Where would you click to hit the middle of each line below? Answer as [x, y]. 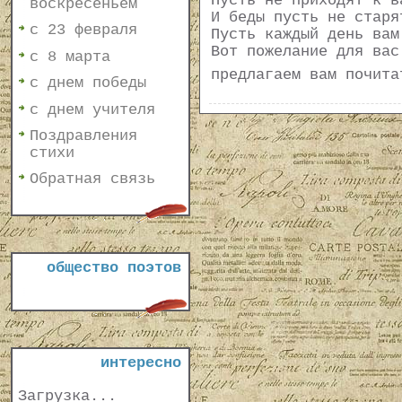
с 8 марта [70, 57]
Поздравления [83, 135]
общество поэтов [114, 268]
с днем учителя [92, 109]
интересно [141, 363]
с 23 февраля [83, 31]
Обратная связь [92, 179]
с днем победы [88, 83]
